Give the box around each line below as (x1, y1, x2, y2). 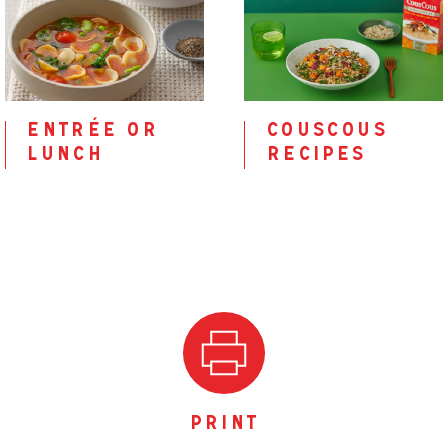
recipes (265, 146, 366, 168)
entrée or (26, 122, 158, 144)
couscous (265, 122, 388, 144)
